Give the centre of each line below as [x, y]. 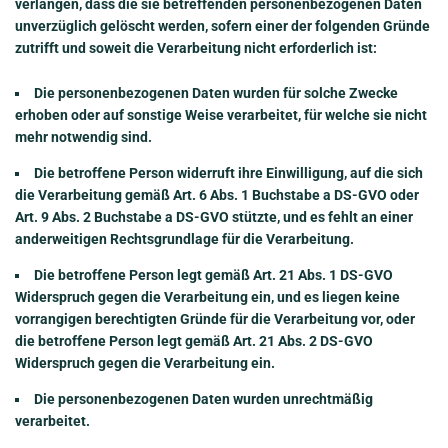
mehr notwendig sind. [83, 136]
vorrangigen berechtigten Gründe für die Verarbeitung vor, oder [215, 318]
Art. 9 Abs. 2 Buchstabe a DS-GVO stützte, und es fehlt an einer [214, 216]
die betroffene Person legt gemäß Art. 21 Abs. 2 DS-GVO [194, 340]
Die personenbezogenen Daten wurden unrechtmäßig [203, 398]
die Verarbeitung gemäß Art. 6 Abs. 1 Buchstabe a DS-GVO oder [217, 194]
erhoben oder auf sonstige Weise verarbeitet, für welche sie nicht [221, 114]
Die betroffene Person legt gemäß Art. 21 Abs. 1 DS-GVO [213, 274]
